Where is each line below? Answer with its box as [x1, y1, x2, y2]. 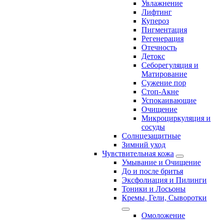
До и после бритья [122, 167, 183, 176]
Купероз [141, 17, 169, 26]
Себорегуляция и [141, 61, 198, 70]
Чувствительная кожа [102, 149, 174, 158]
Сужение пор [141, 79, 186, 87]
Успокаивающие [141, 96, 196, 105]
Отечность [141, 43, 177, 52]
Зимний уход [122, 140, 165, 149]
